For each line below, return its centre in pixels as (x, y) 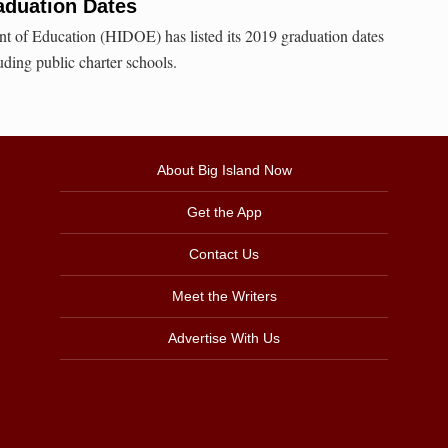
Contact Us (224, 254)
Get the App (224, 212)
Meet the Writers (224, 296)
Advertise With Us (224, 338)
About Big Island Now (224, 170)
